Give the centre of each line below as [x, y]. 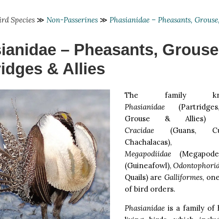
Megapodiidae [148, 153]
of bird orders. [150, 189]
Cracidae [139, 130]
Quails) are [144, 177]
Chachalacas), [148, 142]
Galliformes [184, 177]
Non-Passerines [72, 20]
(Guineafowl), [149, 165]
